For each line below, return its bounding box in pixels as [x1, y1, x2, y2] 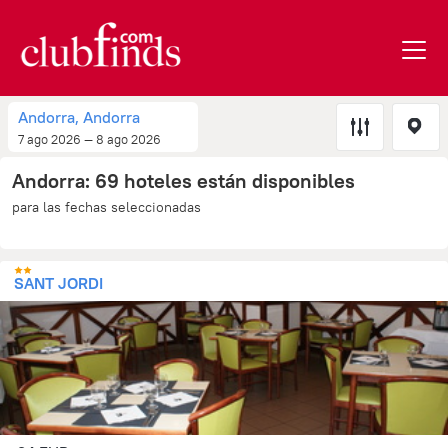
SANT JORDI [14, 273, 103, 293]
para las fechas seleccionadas [12, 198, 201, 216]
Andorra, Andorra [18, 107, 140, 127]
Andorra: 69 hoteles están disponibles [12, 168, 355, 193]
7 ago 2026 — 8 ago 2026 [18, 131, 161, 147]
